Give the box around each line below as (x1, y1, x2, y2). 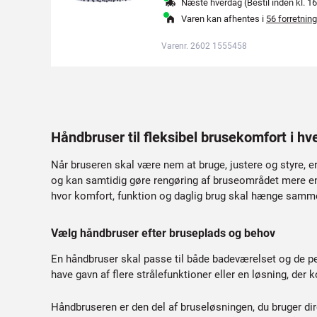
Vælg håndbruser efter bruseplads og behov (51, 226, 275, 240)
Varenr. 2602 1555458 (161, 41, 247, 51)
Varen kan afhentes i (181, 13, 266, 24)
